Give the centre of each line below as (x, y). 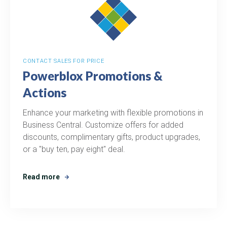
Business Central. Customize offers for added (103, 125)
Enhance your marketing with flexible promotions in (113, 112)
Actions (45, 92)
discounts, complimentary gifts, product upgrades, (111, 137)
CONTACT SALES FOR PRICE (64, 61)
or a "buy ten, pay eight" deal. (74, 149)
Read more (41, 177)
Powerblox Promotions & (93, 75)
